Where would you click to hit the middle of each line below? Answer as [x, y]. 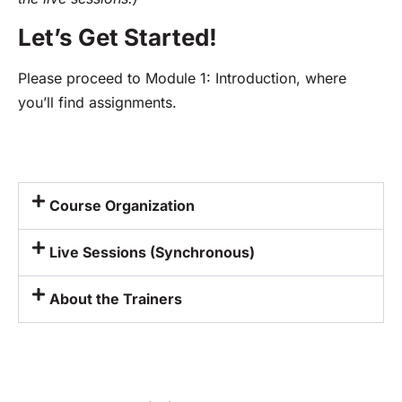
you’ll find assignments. [97, 103]
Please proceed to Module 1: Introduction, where [182, 79]
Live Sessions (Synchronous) [153, 252]
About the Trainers [116, 298]
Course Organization [122, 205]
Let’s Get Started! [118, 38]
